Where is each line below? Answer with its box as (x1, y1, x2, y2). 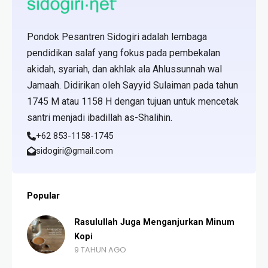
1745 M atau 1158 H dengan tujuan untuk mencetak (27, 96, 239, 107)
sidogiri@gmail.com (35, 145, 113, 156)
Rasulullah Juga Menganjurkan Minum (74, 217, 120, 227)
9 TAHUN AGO (74, 245, 126, 255)
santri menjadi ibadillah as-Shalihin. (27, 112, 172, 123)
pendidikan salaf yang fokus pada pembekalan (27, 47, 220, 59)
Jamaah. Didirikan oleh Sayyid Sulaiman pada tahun (27, 80, 238, 91)
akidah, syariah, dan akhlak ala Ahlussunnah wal (27, 63, 222, 75)
